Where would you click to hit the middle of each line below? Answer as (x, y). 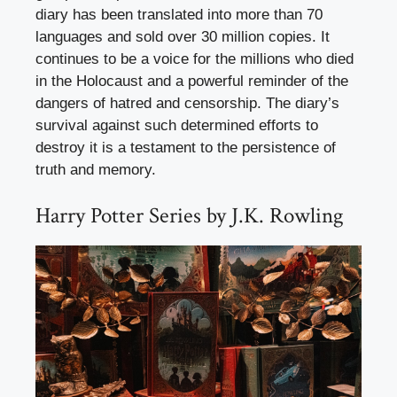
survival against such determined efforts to (177, 126)
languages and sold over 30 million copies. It (183, 37)
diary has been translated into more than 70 (179, 15)
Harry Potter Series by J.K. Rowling (190, 215)
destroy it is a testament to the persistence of (186, 148)
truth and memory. (96, 170)
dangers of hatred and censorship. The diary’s (187, 104)
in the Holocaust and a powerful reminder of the (192, 82)
